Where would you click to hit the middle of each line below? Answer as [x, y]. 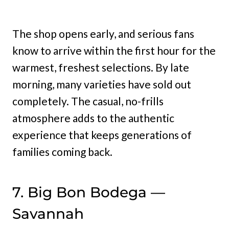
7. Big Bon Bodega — [89, 192]
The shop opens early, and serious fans [103, 33]
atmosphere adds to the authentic [93, 118]
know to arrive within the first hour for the [114, 50]
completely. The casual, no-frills [88, 101]
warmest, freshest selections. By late [101, 67]
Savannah [48, 213]
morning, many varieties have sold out [102, 84]
